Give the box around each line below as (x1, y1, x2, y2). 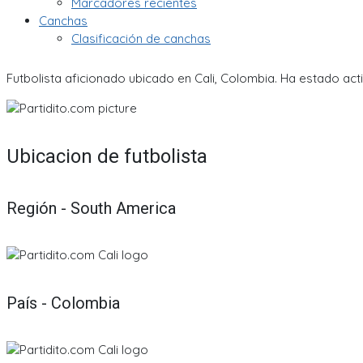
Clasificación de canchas (71, 31, 211, 46)
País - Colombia (6, 293, 120, 313)
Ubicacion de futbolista (6, 144, 207, 168)
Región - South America (6, 199, 176, 219)
